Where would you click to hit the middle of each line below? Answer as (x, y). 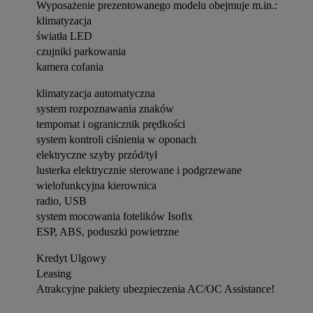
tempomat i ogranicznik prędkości (111, 124)
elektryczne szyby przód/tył (97, 155)
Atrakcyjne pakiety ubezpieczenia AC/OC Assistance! (155, 289)
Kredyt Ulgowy (71, 258)
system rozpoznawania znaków (105, 109)
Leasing (54, 274)
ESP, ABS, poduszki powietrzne (108, 232)
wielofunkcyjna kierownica (96, 185)
